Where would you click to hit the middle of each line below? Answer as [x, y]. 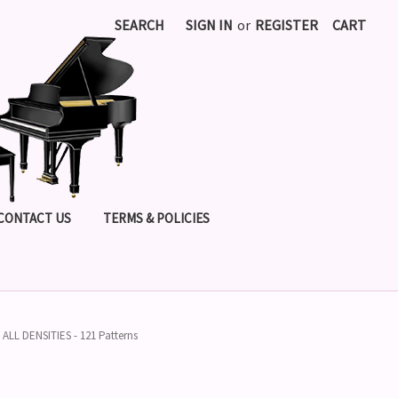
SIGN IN [209, 25]
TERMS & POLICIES [156, 218]
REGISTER [287, 25]
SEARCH [139, 25]
